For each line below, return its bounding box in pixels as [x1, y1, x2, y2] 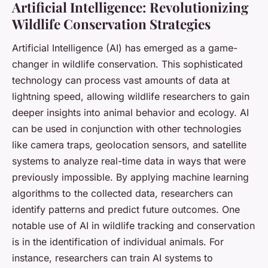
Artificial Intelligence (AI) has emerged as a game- [12, 41, 237, 54]
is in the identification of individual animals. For [12, 235, 224, 248]
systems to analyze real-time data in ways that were [12, 154, 246, 167]
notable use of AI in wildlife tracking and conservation [12, 219, 255, 232]
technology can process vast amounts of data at [12, 74, 230, 86]
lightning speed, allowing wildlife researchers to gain [12, 90, 249, 102]
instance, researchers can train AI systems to [12, 251, 213, 264]
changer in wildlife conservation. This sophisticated [12, 57, 243, 70]
